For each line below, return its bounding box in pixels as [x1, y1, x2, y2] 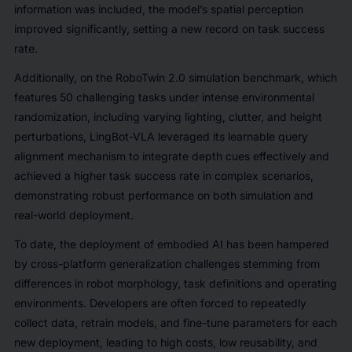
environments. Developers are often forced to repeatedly [13, 295, 306, 310]
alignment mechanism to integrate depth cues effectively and [13, 148, 329, 163]
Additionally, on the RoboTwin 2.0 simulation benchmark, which [13, 70, 337, 84]
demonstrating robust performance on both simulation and [13, 188, 313, 202]
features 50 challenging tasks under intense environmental [13, 90, 314, 104]
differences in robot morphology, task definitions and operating [13, 276, 337, 290]
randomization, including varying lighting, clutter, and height [13, 109, 322, 123]
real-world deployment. [13, 207, 134, 222]
